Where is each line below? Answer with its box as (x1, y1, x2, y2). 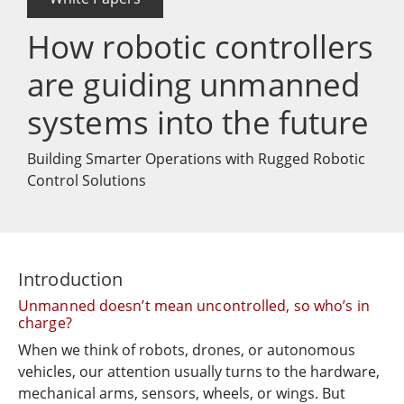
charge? (18, 313, 72, 334)
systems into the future (27, 100, 370, 144)
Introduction (18, 267, 124, 292)
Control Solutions (27, 170, 146, 191)
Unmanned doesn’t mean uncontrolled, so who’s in (18, 296, 370, 317)
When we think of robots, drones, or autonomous (18, 340, 355, 361)
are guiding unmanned (27, 62, 361, 106)
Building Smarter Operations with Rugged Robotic (27, 149, 365, 170)
